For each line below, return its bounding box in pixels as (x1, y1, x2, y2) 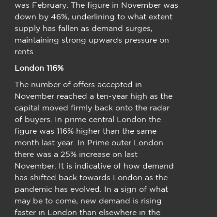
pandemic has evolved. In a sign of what (15, 184, 168, 193)
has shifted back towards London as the (15, 172, 168, 182)
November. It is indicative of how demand (15, 161, 174, 170)
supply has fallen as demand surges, (15, 23, 153, 32)
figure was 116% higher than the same (15, 126, 156, 135)
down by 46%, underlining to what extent (15, 12, 172, 21)
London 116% (15, 63, 66, 72)
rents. (15, 46, 38, 56)
